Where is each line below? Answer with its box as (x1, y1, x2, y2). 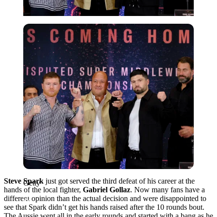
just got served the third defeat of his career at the (44, 176, 195, 185)
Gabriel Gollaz (83, 185, 130, 194)
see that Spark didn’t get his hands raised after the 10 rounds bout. (4, 202, 204, 211)
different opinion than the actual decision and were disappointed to (4, 194, 206, 202)
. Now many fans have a (130, 185, 205, 194)
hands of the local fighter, (4, 185, 83, 194)
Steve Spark (4, 176, 44, 185)
